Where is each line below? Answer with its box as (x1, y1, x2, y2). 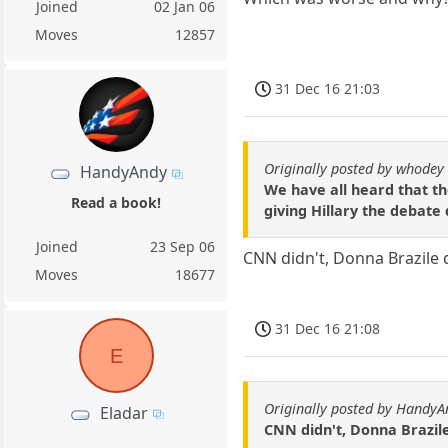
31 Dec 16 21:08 (275, 318, 381, 338)
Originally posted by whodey (264, 158, 445, 178)
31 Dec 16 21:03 (275, 78, 381, 98)
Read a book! (71, 192, 162, 212)
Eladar (99, 401, 148, 424)
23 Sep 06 (150, 236, 216, 256)
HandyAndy (80, 161, 168, 184)
